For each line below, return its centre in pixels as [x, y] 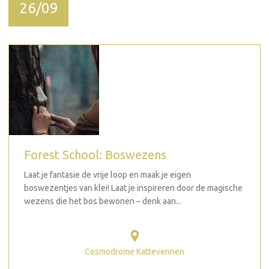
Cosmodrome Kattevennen [134, 252]
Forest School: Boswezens [95, 154]
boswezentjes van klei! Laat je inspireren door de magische [133, 188]
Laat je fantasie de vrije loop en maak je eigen [107, 174]
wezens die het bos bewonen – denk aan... [103, 201]
